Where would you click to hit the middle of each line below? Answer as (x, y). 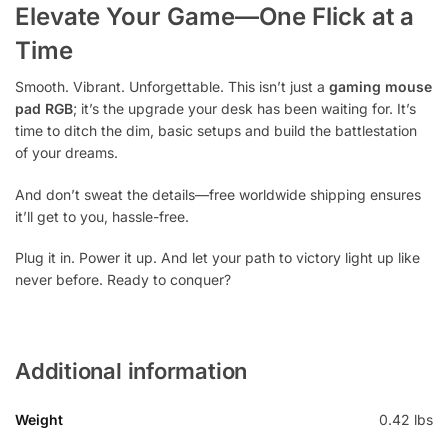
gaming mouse (380, 87)
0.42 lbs (406, 420)
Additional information (131, 371)
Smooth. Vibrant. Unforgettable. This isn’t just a (172, 87)
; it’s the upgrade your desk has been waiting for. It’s (244, 109)
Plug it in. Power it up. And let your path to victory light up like (217, 257)
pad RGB (44, 109)
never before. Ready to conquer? (123, 279)
